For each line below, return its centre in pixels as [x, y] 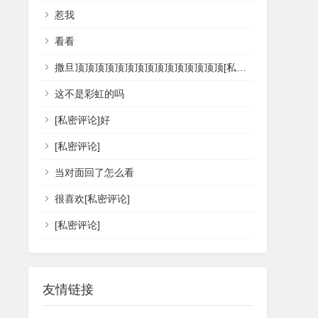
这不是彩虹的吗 [89, 94]
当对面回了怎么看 [94, 173]
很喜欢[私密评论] [92, 199]
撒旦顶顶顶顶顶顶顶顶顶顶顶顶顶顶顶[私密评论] [146, 68]
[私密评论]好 [82, 120]
